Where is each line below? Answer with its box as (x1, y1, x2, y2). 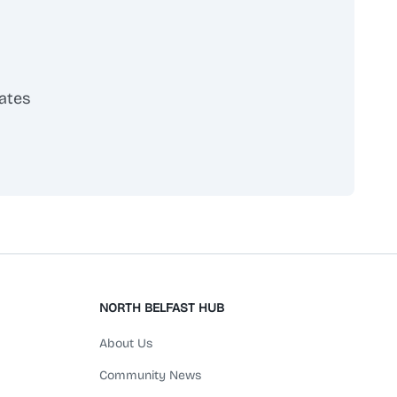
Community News (99, 368, 201, 383)
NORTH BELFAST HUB (99, 300, 224, 315)
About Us (99, 336, 152, 351)
